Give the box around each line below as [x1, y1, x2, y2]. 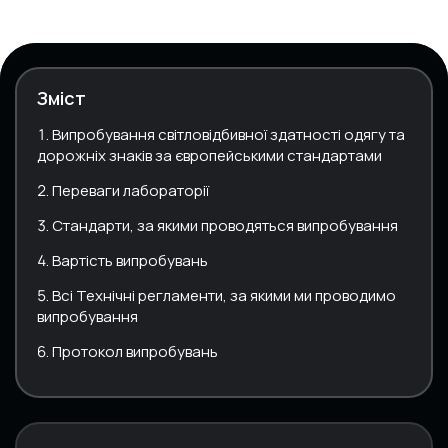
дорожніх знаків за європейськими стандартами [37, 144, 382, 166]
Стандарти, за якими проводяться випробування [52, 214, 398, 236]
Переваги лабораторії [52, 179, 209, 201]
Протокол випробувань [52, 340, 218, 362]
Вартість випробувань [52, 249, 208, 271]
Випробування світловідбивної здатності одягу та [52, 123, 405, 145]
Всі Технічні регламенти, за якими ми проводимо [52, 284, 396, 306]
